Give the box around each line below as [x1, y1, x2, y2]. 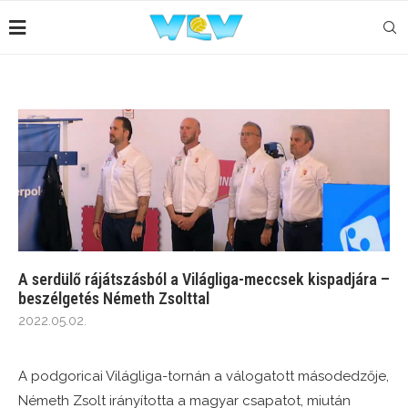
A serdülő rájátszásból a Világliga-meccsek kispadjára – [18, 270, 390, 290]
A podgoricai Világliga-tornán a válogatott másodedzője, [18, 368, 389, 385]
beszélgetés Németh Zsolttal [18, 289, 209, 309]
